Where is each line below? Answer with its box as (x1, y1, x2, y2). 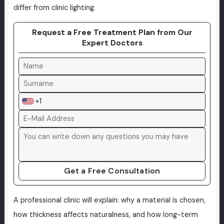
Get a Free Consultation (63, 165, 160, 176)
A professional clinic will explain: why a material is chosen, (13, 195, 205, 205)
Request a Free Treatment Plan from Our (31, 27, 192, 38)
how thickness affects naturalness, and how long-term (13, 209, 198, 219)
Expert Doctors (81, 37, 142, 48)
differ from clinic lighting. (13, 2, 95, 12)
